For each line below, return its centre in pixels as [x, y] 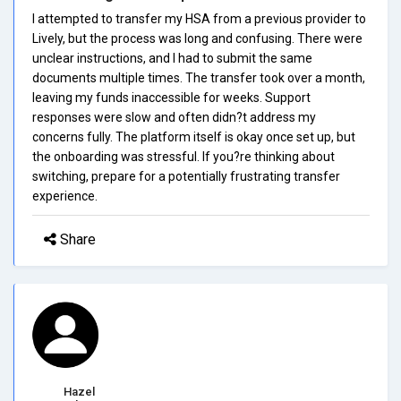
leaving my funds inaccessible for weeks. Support [171, 97]
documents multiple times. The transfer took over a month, [199, 77]
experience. [65, 196]
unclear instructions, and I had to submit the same [172, 58]
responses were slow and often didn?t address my [174, 117]
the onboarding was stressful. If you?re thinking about [183, 156]
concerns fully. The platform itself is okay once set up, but [194, 137]
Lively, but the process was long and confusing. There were [197, 38]
